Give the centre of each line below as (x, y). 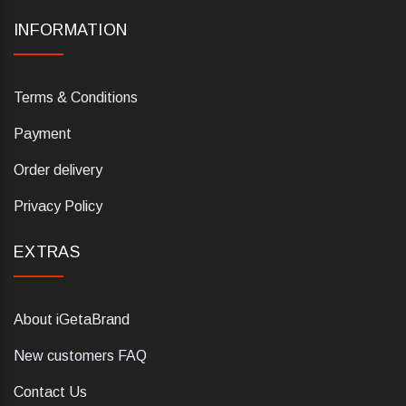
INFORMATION (71, 30)
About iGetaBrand (72, 320)
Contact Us (50, 392)
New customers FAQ (80, 356)
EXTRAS (47, 252)
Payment (43, 134)
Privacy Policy (58, 207)
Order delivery (58, 170)
